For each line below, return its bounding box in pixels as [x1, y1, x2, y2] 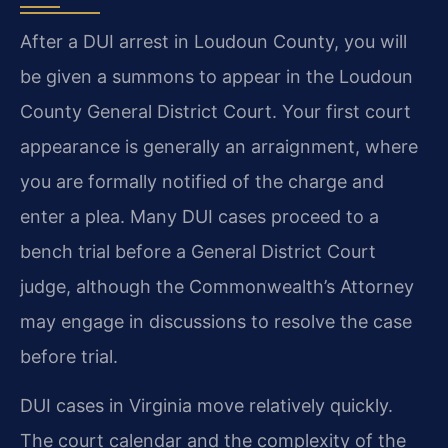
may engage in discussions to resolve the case [20, 311, 412, 333]
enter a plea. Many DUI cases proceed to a [20, 206, 379, 228]
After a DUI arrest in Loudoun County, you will [20, 31, 407, 53]
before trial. [20, 346, 118, 368]
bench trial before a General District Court [20, 241, 376, 263]
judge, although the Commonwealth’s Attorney [20, 276, 414, 298]
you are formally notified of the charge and [20, 171, 384, 193]
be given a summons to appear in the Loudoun [20, 66, 413, 88]
